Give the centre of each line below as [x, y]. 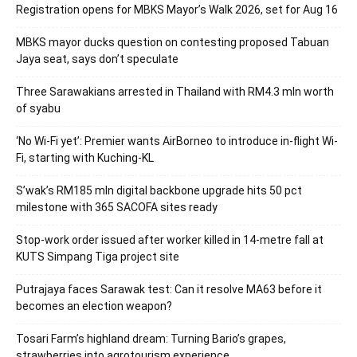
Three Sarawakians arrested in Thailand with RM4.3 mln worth [175, 91]
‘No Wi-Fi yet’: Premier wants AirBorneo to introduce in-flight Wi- [177, 141]
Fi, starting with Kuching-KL [85, 157]
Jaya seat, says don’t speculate [97, 59]
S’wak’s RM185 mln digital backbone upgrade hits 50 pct [159, 190]
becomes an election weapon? [94, 306]
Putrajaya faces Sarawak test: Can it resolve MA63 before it [169, 289]
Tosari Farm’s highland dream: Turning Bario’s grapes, [151, 338]
